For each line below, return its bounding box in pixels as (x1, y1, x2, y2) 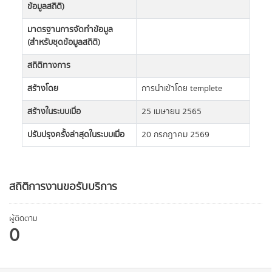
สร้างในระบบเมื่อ (27, 106, 81, 118)
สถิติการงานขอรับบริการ (9, 179, 117, 195)
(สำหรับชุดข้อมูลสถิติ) (27, 36, 100, 49)
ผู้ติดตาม (9, 213, 38, 225)
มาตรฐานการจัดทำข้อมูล (27, 24, 113, 36)
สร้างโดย (27, 83, 58, 95)
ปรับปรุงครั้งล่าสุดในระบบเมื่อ (27, 129, 124, 141)
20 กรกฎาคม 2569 (141, 129, 209, 141)
